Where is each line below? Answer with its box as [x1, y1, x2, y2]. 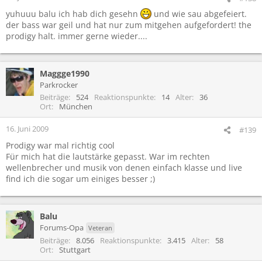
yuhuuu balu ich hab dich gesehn [6, 8, 140, 19]
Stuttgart [59, 244, 91, 255]
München [59, 101, 92, 112]
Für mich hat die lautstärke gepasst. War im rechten [6, 150, 210, 162]
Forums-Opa [40, 222, 84, 233]
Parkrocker [40, 79, 78, 90]
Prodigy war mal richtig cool [6, 139, 115, 151]
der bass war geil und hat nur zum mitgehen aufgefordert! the [6, 19, 251, 30]
